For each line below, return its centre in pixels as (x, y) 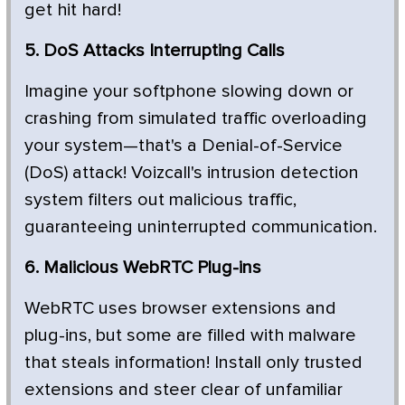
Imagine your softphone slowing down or (189, 91)
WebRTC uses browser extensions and (180, 308)
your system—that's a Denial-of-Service (184, 145)
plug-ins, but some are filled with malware (190, 335)
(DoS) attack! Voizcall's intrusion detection (192, 172)
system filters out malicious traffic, (160, 199)
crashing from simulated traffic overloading (196, 118)
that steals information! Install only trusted (193, 362)
